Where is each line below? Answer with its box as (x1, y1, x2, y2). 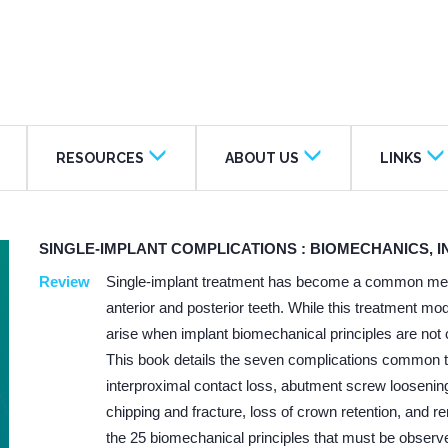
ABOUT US (225, 150, 299, 166)
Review (39, 273, 90, 290)
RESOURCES (56, 150, 144, 166)
